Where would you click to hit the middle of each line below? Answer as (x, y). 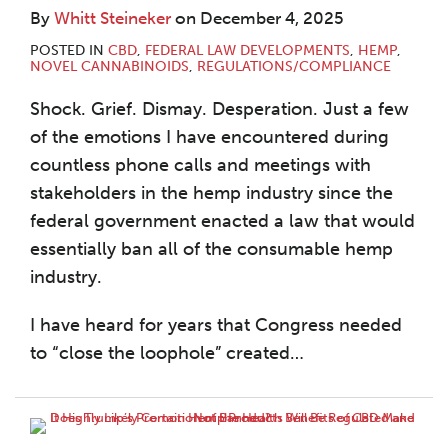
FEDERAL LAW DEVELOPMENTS (247, 50)
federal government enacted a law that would (222, 221)
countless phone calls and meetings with (200, 165)
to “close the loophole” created (160, 353)
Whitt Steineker (112, 18)
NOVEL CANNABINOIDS (109, 66)
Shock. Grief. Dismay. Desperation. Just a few (219, 109)
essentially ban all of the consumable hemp (211, 249)
